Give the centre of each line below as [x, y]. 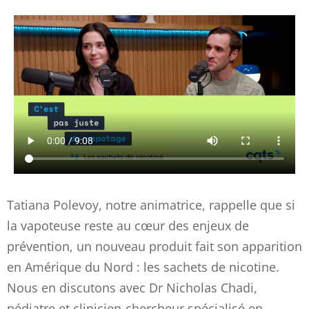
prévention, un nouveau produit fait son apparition [154, 246]
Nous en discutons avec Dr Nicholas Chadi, [132, 287]
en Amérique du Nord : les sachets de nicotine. [143, 267]
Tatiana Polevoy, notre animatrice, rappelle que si [151, 205]
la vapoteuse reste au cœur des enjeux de [128, 225]
